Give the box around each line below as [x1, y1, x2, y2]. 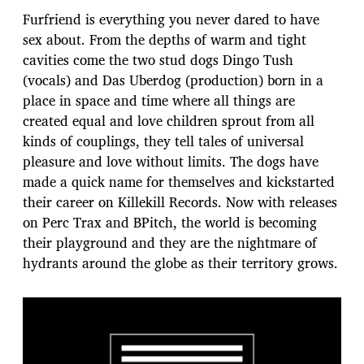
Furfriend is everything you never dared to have [23, 8, 319, 31]
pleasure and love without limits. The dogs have [23, 150, 318, 173]
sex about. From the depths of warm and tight [23, 28, 306, 51]
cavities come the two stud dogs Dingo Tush [23, 49, 293, 71]
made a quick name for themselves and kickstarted [23, 171, 335, 193]
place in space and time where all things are [23, 89, 295, 112]
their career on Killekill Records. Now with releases [23, 191, 337, 214]
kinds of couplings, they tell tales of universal [23, 130, 304, 153]
